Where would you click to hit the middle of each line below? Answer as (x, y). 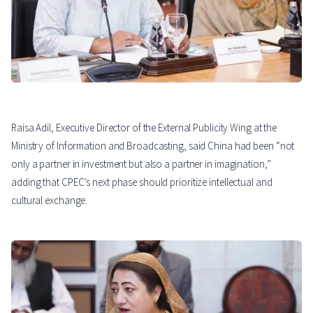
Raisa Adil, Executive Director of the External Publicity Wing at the (144, 127)
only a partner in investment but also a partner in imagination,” (141, 163)
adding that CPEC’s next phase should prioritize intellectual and (142, 182)
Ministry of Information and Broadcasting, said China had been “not (153, 145)
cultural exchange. (50, 200)
